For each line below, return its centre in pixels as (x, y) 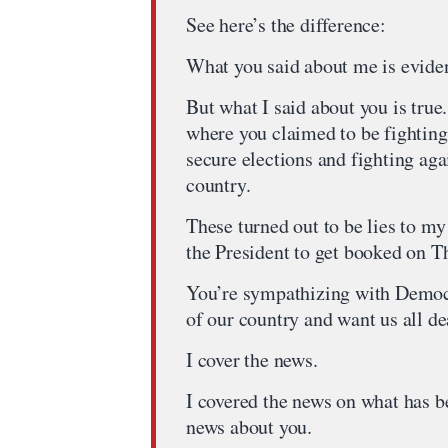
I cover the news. (252, 360)
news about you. (249, 427)
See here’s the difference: (286, 25)
